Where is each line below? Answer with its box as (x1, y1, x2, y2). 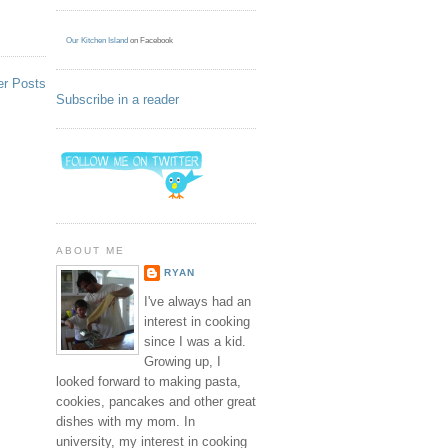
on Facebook (128, 35, 173, 45)
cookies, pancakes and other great (56, 393, 256, 409)
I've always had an (144, 293, 251, 309)
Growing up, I (144, 353, 221, 369)
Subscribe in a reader (56, 91, 179, 107)
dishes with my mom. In (56, 413, 195, 429)
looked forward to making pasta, (56, 373, 241, 389)
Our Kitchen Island (66, 35, 128, 45)
